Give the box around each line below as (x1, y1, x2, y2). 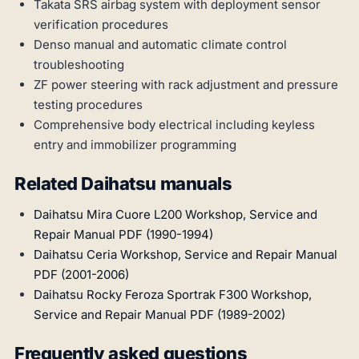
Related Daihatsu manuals (14, 173, 232, 195)
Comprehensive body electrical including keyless (34, 117, 315, 133)
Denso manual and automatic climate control (34, 37, 287, 53)
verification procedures (34, 17, 168, 33)
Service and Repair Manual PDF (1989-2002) (34, 307, 285, 323)
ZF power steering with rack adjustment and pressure (34, 77, 338, 93)
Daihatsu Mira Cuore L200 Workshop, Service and (34, 207, 317, 223)
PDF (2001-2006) (34, 267, 129, 283)
